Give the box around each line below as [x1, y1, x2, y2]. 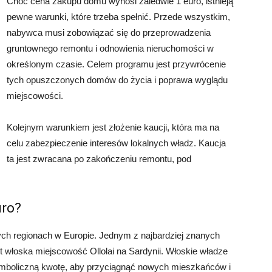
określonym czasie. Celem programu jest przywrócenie [7, 59, 226, 69]
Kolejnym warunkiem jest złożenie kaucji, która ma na [7, 122, 219, 132]
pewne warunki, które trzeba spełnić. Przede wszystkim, [7, 12, 230, 22]
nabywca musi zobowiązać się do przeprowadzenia [7, 27, 211, 38]
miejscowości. [7, 90, 63, 101]
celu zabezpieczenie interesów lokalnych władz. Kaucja [7, 138, 226, 148]
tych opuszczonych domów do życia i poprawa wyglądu [7, 75, 228, 85]
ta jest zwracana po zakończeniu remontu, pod [7, 154, 191, 164]
